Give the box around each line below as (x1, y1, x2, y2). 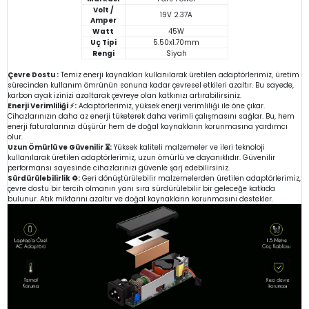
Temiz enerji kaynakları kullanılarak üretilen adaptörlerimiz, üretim (59, 69, 299, 80)
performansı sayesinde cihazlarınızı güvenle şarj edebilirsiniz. (8, 162, 230, 173)
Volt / (92, 4, 114, 15)
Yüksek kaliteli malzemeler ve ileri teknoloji (112, 141, 265, 152)
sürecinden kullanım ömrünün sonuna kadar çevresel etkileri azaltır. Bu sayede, (8, 79, 294, 90)
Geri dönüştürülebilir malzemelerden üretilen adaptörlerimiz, (80, 172, 301, 183)
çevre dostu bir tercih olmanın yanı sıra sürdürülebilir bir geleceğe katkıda (8, 183, 275, 194)
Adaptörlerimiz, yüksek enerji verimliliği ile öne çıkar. (77, 100, 265, 111)
